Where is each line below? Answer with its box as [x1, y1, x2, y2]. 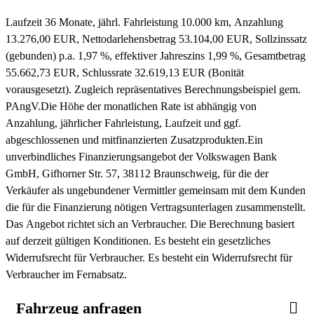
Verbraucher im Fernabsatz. [6, 268, 127, 280]
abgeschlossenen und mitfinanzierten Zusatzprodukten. [6, 133, 247, 146]
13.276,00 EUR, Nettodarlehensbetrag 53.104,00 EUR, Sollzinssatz [6, 32, 307, 45]
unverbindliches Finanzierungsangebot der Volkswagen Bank [6, 150, 277, 163]
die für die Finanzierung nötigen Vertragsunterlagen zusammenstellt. [6, 200, 306, 213]
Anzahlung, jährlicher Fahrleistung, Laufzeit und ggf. [6, 116, 241, 129]
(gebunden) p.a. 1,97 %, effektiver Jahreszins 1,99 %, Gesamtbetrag [6, 49, 306, 62]
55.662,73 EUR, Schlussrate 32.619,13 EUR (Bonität [6, 66, 244, 78]
